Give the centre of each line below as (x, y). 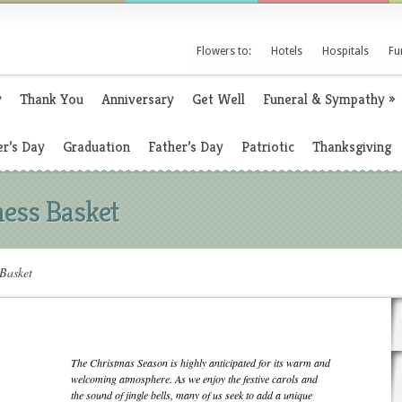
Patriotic (268, 147)
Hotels (287, 51)
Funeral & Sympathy (324, 99)
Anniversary (138, 99)
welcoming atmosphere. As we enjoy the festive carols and (194, 379)
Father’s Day (186, 147)
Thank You (52, 99)
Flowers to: (224, 51)
